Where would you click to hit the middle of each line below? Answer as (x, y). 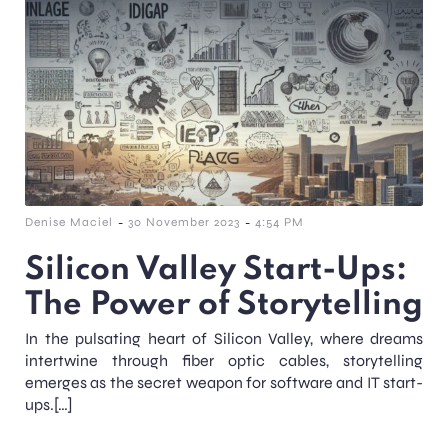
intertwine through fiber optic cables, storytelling (224, 360)
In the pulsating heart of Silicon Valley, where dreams (224, 338)
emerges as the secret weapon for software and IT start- (224, 382)
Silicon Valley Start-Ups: (216, 269)
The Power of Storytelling (224, 304)
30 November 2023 (184, 221)
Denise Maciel (69, 221)
